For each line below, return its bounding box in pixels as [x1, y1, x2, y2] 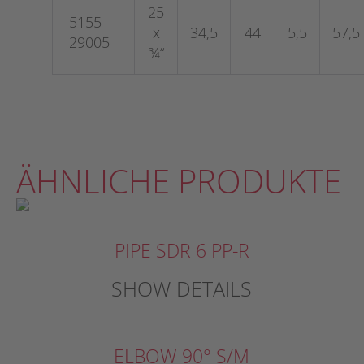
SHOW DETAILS [111, 274, 253, 302]
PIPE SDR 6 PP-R [114, 236, 249, 263]
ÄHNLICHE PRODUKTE [16, 158, 341, 203]
